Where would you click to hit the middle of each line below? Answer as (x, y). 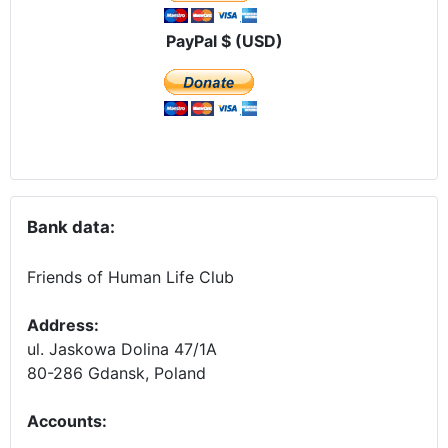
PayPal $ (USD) (224, 41)
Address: (63, 325)
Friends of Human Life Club (130, 277)
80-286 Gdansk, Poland (116, 373)
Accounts (64, 421)
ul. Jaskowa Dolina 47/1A (122, 349)
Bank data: (71, 227)
